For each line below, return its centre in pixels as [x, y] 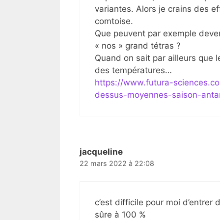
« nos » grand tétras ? [138, 46]
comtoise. [114, 21]
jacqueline [101, 152]
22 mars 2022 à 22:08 [117, 164]
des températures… [133, 70]
